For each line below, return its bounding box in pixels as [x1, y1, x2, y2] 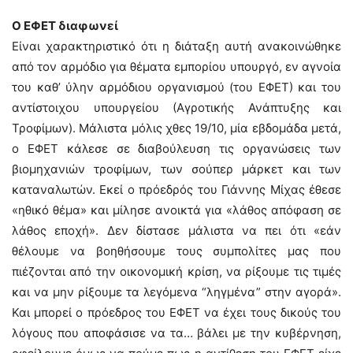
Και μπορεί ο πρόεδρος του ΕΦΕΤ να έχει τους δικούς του [12, 305, 341, 320]
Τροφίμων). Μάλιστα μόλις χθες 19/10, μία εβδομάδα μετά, [12, 121, 341, 136]
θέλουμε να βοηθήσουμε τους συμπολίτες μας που [12, 243, 341, 258]
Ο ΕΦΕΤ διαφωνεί [12, 18, 118, 33]
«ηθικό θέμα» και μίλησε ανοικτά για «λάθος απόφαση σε [12, 203, 341, 217]
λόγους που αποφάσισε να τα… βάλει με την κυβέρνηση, [12, 325, 341, 340]
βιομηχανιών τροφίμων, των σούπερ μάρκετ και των [12, 162, 341, 176]
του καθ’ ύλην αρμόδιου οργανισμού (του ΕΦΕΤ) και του [12, 80, 341, 95]
